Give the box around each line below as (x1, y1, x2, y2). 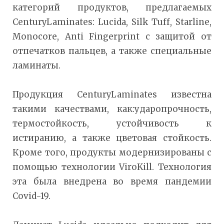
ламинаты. (12, 59, 60, 71)
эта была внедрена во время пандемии (12, 175, 211, 187)
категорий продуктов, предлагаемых (12, 1, 211, 13)
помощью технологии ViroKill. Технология (12, 161, 211, 172)
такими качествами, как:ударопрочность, (12, 103, 211, 114)
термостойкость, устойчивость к (12, 117, 211, 129)
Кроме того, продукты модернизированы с (12, 146, 211, 158)
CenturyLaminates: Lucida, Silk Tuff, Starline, (12, 16, 211, 27)
